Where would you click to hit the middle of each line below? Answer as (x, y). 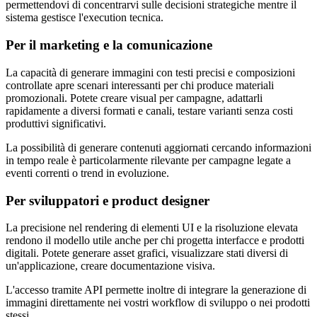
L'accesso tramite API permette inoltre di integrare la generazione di (156, 290)
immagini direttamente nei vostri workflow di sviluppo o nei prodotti (158, 303)
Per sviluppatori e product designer (108, 200)
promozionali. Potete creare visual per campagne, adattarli (134, 98)
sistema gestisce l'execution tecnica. (85, 18)
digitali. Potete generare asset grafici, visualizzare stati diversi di (147, 253)
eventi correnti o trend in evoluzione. (87, 173)
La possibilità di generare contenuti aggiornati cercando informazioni (158, 147)
